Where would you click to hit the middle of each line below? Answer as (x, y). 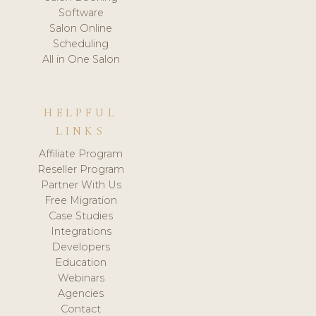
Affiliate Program (81, 153)
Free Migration (81, 200)
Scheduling (81, 43)
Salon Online (81, 28)
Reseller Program (81, 169)
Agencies (81, 293)
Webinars (81, 278)
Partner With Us (81, 184)
